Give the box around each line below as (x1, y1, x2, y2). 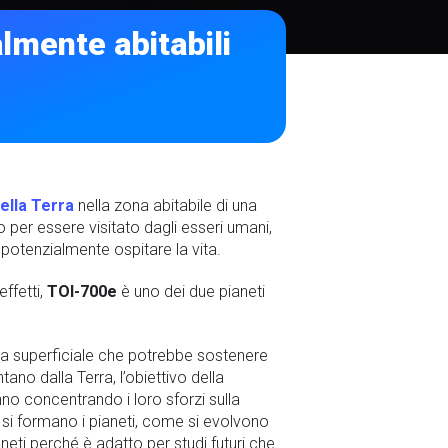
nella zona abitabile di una (74, 196, 257, 216)
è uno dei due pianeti (117, 282, 265, 302)
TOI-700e (47, 282, 117, 302)
